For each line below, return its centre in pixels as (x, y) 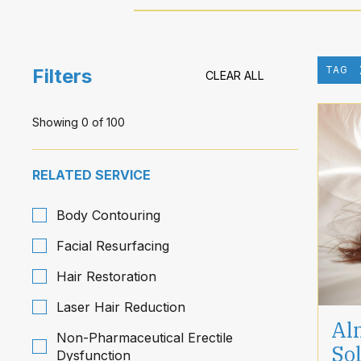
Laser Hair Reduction (121, 307)
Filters (62, 76)
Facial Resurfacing (113, 246)
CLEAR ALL (235, 75)
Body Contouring (108, 215)
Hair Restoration (106, 276)
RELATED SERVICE (91, 175)
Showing (57, 122)
